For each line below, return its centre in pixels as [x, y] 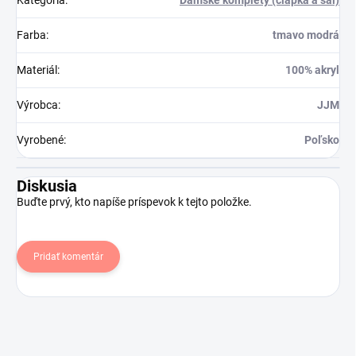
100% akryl [312, 70]
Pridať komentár [68, 256]
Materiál [37, 70]
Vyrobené [40, 139]
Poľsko [322, 139]
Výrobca [37, 104]
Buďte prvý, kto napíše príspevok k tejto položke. [134, 201]
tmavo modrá [306, 35]
